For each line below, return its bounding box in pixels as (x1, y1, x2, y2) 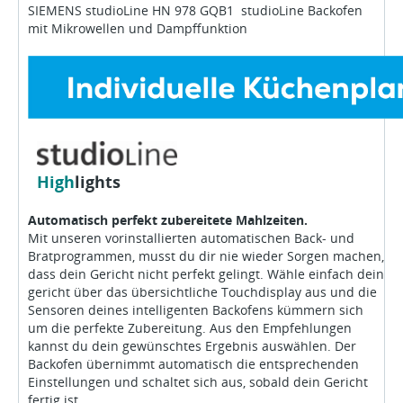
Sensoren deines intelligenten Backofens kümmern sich (28, 301, 363, 318)
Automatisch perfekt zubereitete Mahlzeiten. (28, 211, 308, 228)
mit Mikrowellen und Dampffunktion (28, 20, 247, 37)
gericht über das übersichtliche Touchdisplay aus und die (28, 283, 377, 300)
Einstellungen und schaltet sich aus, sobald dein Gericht (28, 373, 368, 390)
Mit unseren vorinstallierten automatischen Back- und (28, 229, 354, 246)
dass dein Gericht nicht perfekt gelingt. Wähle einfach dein (28, 265, 384, 282)
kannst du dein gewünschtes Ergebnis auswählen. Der (28, 337, 356, 354)
